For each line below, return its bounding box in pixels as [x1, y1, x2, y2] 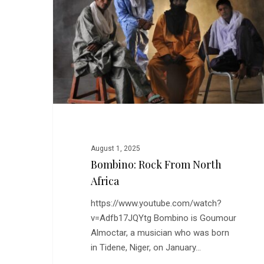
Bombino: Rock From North [90, 157, 222, 172]
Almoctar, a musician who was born [90, 227, 229, 239]
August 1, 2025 [90, 144, 140, 153]
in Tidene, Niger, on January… [90, 242, 201, 253]
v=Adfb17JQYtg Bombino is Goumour [90, 213, 236, 224]
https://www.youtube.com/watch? [90, 198, 222, 209]
